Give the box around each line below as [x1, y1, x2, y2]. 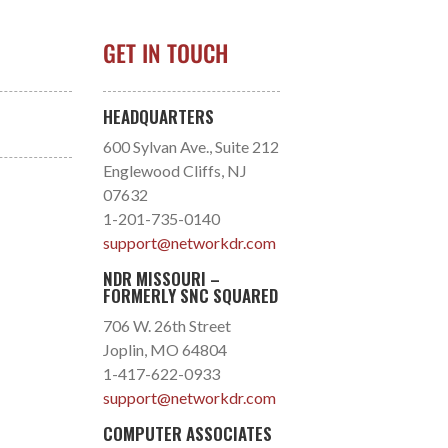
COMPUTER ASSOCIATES [102, 420, 272, 446]
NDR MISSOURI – [102, 265, 220, 291]
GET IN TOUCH [102, 36, 228, 71]
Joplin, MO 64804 [102, 339, 227, 359]
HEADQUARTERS [102, 103, 214, 129]
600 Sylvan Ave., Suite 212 [102, 136, 279, 156]
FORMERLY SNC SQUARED [102, 282, 278, 308]
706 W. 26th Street [102, 315, 231, 335]
